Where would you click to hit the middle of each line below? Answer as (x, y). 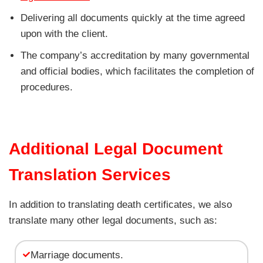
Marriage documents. (77, 255)
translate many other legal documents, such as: (113, 220)
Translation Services (90, 174)
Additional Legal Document (116, 149)
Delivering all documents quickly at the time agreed (133, 18)
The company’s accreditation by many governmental (135, 55)
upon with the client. (64, 33)
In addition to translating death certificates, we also (120, 204)
